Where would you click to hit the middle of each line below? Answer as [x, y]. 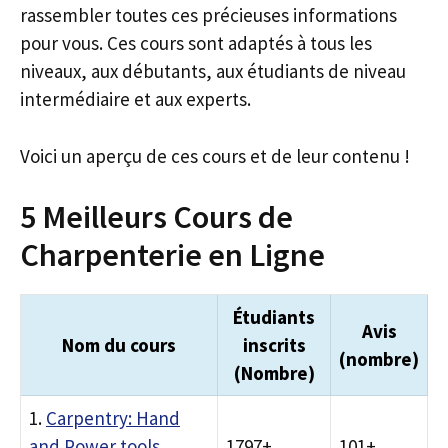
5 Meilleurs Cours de [156, 217]
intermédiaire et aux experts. [135, 99]
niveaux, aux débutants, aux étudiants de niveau [213, 71]
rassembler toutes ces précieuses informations [208, 15]
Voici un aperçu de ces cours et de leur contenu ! [215, 155]
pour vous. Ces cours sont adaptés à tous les [196, 43]
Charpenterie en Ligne [172, 255]
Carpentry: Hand [113, 418]
